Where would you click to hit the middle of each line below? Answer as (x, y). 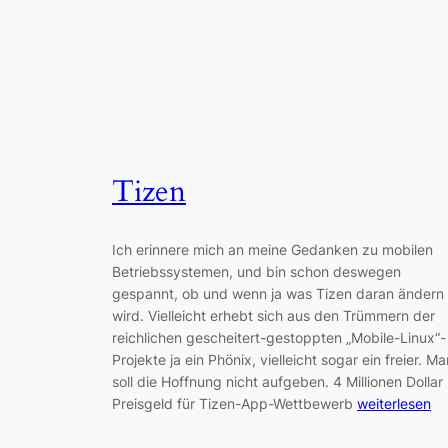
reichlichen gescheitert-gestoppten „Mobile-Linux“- (279, 338)
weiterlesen (394, 404)
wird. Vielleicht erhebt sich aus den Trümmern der (273, 316)
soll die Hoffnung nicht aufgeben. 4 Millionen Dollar (277, 382)
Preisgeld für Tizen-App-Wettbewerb (234, 404)
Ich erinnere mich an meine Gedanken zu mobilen (272, 250)
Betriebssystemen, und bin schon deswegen (256, 272)
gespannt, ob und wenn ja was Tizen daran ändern (278, 294)
